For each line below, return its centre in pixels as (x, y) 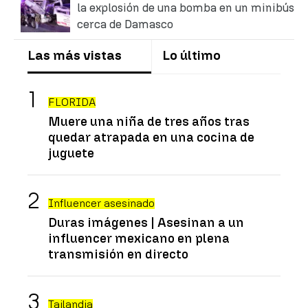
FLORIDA (72, 102)
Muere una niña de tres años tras (149, 121)
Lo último (191, 55)
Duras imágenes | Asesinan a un (146, 222)
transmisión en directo (118, 254)
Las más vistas (75, 55)
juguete (71, 153)
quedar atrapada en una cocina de (151, 137)
